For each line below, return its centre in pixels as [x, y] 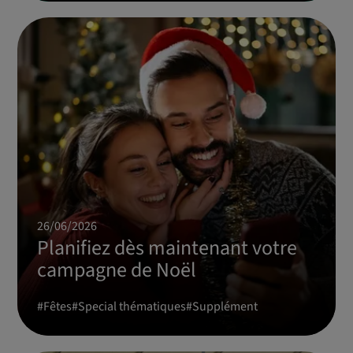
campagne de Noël [117, 269]
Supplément [225, 306]
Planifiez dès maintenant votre [167, 247]
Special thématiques [132, 306]
